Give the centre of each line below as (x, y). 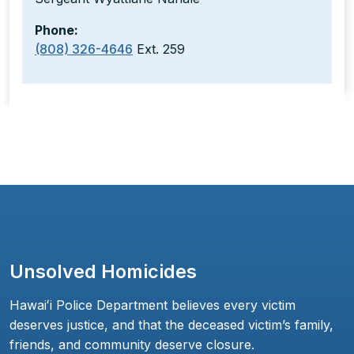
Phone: (56, 30)
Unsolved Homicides (103, 272)
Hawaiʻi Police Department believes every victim (153, 305)
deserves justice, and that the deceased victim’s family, (171, 325)
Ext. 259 (159, 49)
